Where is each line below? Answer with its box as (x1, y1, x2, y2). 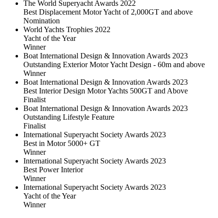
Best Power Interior (23, 165, 83, 174)
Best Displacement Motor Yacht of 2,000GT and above (23, 7, 193, 16)
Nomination (23, 16, 60, 25)
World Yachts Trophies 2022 (23, 25, 110, 34)
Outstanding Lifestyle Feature (23, 112, 114, 121)
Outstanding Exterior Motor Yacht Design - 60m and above (23, 60, 205, 69)
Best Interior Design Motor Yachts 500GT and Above (23, 86, 188, 95)
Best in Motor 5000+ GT (23, 139, 100, 147)
